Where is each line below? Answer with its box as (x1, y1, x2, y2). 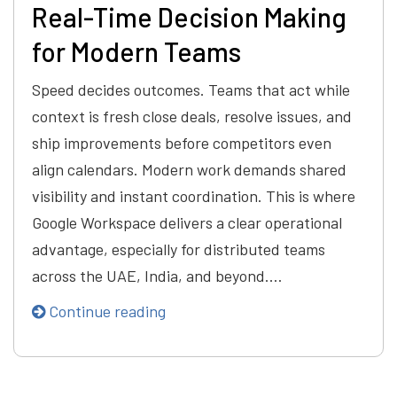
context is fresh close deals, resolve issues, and (32, 106, 352, 127)
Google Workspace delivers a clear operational (32, 213, 342, 233)
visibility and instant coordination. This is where (32, 186, 355, 206)
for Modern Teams (32, 35, 241, 68)
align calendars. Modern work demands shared (32, 160, 346, 180)
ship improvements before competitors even (32, 133, 331, 153)
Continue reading (45, 301, 166, 322)
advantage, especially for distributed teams (32, 239, 325, 260)
